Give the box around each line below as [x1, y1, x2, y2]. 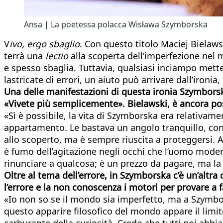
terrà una [4, 49, 45, 62]
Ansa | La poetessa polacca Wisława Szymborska [24, 18, 208, 30]
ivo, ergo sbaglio [9, 37, 80, 50]
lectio [45, 49, 68, 62]
